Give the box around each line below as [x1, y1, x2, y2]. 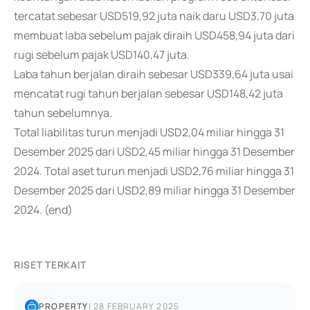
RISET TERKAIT [14, 258, 87, 271]
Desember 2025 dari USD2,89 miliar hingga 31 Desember [14, 183, 295, 198]
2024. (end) [14, 202, 73, 217]
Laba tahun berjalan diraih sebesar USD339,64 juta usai [14, 66, 293, 82]
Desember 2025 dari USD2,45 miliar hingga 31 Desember [14, 144, 295, 159]
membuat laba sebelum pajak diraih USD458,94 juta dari [14, 28, 295, 43]
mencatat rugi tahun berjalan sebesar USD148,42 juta [14, 86, 283, 101]
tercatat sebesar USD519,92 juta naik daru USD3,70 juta [14, 8, 294, 24]
